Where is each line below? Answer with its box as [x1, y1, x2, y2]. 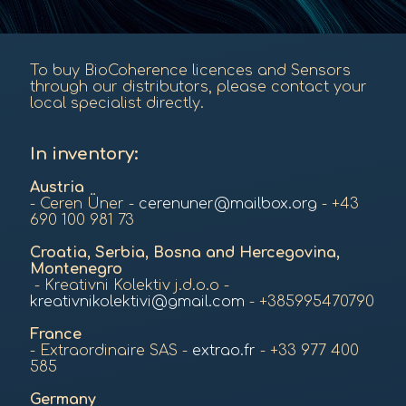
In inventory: [30, 144, 142, 163]
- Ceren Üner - [30, 196, 139, 213]
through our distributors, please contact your [30, 79, 367, 95]
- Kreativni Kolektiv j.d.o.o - [30, 277, 229, 295]
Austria [30, 179, 84, 197]
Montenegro [30, 261, 122, 278]
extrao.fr [192, 343, 256, 360]
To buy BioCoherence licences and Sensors [30, 63, 351, 79]
